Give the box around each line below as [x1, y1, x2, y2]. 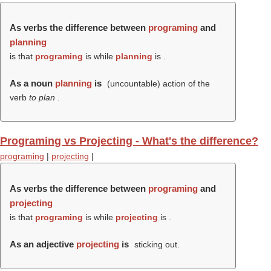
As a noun [10, 78, 55, 88]
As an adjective [10, 239, 76, 249]
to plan [29, 93, 57, 102]
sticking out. [131, 240, 180, 249]
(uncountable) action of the [104, 79, 210, 88]
